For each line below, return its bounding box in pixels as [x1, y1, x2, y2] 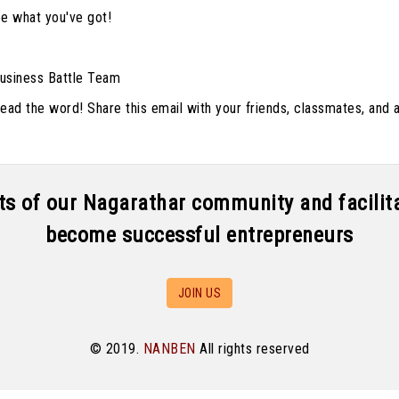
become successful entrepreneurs [45, 223, 354, 248]
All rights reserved [195, 340, 310, 357]
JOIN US [177, 286, 222, 300]
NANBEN [142, 340, 196, 357]
